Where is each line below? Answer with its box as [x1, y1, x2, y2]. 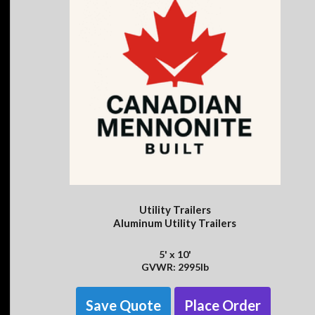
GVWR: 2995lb [141, 261, 209, 274]
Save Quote [85, 296, 161, 314]
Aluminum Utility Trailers [113, 217, 236, 230]
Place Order [184, 296, 261, 314]
